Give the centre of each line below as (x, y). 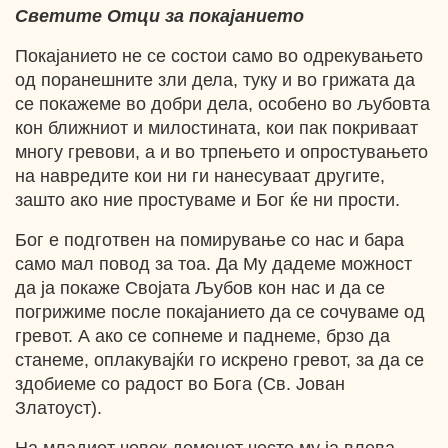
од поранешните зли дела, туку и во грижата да (215, 80)
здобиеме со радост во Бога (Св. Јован (180, 384)
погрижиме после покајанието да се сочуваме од (220, 312)
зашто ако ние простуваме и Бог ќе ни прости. (207, 200)
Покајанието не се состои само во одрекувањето (219, 56)
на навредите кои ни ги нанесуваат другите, (200, 176)
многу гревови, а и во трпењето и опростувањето (221, 152)
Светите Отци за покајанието (159, 16)
